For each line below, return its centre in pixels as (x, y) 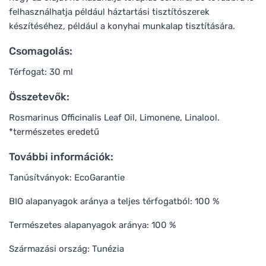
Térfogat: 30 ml (41, 72)
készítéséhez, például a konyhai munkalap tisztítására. (122, 26)
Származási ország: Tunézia (66, 248)
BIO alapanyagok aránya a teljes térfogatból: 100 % (114, 201)
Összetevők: (39, 96)
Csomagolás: (41, 51)
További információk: (61, 156)
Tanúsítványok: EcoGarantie (67, 177)
